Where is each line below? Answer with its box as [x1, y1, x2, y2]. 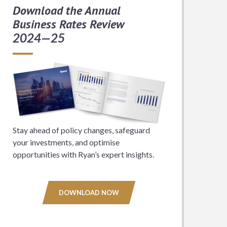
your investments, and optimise [13, 137, 120, 147]
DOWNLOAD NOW [59, 188, 120, 197]
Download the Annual [13, 3, 121, 18]
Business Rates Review [13, 16, 124, 32]
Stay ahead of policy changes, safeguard [13, 125, 150, 135]
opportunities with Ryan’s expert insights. [13, 149, 154, 159]
